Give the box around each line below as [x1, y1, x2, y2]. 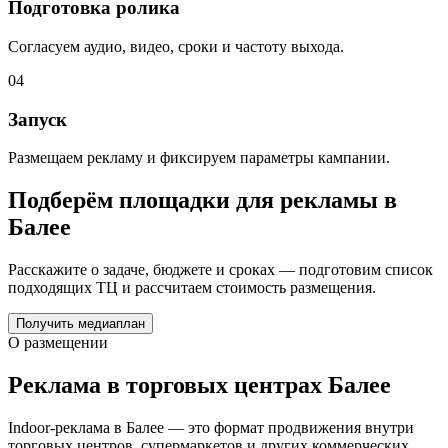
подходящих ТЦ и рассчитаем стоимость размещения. [8, 279, 376, 297]
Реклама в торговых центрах [8, 372, 328, 399]
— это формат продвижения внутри [164, 418, 414, 436]
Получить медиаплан [16, 316, 145, 332]
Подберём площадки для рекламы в [8, 187, 397, 214]
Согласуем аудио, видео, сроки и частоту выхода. [8, 37, 344, 55]
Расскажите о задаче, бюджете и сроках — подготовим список [8, 261, 433, 279]
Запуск [8, 108, 67, 130]
